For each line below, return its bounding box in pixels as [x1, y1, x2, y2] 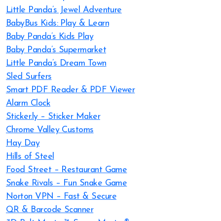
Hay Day [6, 139, 40, 148]
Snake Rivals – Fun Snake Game [6, 179, 127, 188]
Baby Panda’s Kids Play [6, 32, 94, 41]
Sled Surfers [6, 72, 52, 81]
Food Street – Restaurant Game [6, 165, 127, 175]
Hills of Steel [6, 152, 54, 161]
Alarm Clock [6, 99, 51, 108]
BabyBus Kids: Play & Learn [6, 19, 109, 28]
